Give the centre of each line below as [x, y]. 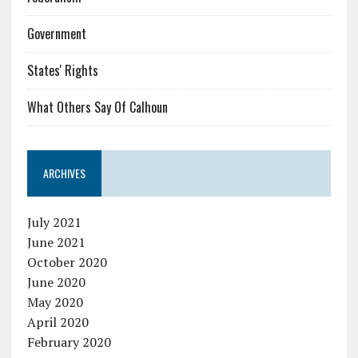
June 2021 [56, 242]
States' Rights [62, 70]
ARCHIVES [64, 173]
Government [56, 33]
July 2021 [54, 222]
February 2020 [69, 342]
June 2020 [56, 282]
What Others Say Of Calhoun [97, 107]
